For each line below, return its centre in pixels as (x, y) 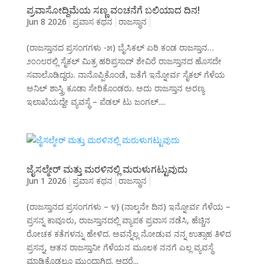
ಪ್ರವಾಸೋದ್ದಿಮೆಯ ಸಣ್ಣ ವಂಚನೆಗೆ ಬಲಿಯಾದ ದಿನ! (113, 10)
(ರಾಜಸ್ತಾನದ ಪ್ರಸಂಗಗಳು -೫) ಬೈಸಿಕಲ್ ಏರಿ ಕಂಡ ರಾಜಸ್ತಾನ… (120, 48)
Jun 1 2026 (46, 181)
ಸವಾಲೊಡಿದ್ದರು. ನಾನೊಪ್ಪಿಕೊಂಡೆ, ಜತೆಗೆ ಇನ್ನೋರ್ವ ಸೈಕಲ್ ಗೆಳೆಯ (126, 75)
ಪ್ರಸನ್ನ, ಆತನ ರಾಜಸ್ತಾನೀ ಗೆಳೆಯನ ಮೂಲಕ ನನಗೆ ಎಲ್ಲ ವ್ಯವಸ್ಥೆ (120, 247)
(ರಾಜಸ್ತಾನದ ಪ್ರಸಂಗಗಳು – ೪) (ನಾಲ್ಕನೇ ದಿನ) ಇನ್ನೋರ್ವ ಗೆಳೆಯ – (128, 207)
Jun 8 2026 (46, 22)
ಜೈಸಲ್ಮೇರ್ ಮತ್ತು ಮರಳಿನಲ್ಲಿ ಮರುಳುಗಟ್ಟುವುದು (107, 169)
